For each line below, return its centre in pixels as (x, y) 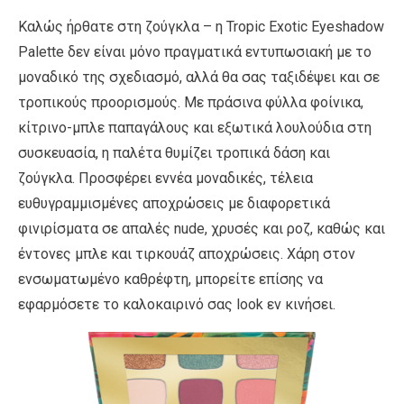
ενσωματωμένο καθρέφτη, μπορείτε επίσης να (170, 279)
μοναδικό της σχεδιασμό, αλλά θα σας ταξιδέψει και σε (199, 77)
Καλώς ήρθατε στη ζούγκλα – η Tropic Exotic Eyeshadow (201, 26)
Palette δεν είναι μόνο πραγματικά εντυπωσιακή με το (195, 51)
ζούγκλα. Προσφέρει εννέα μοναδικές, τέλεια (165, 178)
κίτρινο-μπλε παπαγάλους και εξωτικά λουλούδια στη (195, 127)
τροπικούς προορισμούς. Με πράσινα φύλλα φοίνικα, (191, 102)
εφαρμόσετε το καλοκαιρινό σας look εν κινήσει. (177, 304)
